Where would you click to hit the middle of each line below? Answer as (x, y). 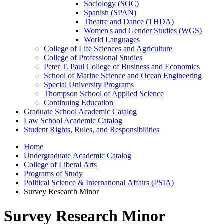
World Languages (112, 40)
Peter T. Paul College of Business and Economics (122, 67)
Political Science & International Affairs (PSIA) (99, 183)
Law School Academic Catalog (73, 121)
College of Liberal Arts (60, 165)
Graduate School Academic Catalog (80, 112)
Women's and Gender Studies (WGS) (143, 31)
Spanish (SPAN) (110, 13)
